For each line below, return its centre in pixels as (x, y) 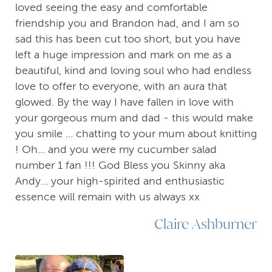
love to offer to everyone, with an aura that (121, 86)
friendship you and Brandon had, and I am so (127, 23)
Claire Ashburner (206, 223)
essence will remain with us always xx (107, 196)
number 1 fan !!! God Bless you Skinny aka (120, 165)
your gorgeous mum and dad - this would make (134, 117)
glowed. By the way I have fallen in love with (124, 102)
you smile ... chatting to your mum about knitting (136, 133)
